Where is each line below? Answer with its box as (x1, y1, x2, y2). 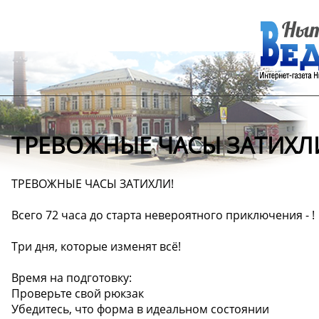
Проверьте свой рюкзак (11, 285, 144, 301)
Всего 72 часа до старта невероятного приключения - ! (11, 206, 315, 223)
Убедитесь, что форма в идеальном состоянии (11, 300, 269, 317)
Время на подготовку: (11, 269, 132, 286)
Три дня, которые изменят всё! (11, 238, 181, 254)
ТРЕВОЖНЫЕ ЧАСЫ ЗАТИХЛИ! (11, 175, 174, 192)
